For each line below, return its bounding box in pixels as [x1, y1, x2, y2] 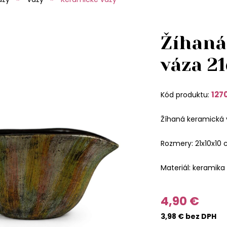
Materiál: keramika [160, 162, 225, 173]
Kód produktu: [160, 89, 211, 100]
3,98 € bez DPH [160, 211, 216, 221]
